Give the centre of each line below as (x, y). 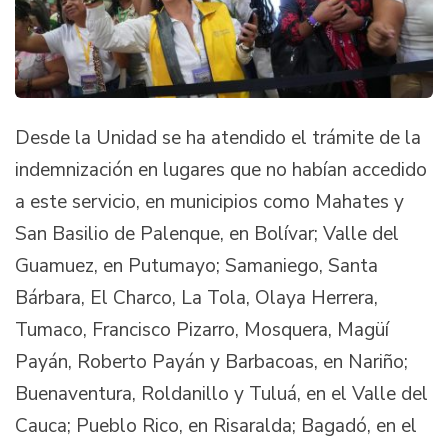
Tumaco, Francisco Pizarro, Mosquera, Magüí (202, 330)
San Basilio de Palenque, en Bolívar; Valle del (207, 234)
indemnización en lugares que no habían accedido (221, 170)
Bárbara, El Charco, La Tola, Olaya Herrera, (196, 298)
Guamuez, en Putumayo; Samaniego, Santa (196, 266)
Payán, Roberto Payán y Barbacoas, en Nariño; (211, 362)
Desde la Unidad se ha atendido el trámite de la (218, 138)
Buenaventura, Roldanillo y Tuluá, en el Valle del (221, 394)
